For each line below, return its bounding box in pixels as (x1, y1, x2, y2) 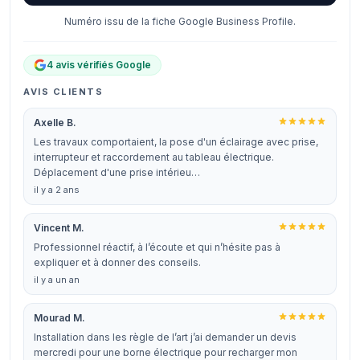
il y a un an (34, 274, 80, 285)
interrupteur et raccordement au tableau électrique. (34, 151, 274, 163)
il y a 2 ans (34, 184, 80, 195)
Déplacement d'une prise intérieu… (34, 166, 200, 178)
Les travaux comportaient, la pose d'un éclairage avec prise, (34, 136, 318, 148)
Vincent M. (34, 222, 84, 234)
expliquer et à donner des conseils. (34, 256, 201, 268)
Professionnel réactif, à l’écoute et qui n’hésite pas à (34, 241, 280, 253)
